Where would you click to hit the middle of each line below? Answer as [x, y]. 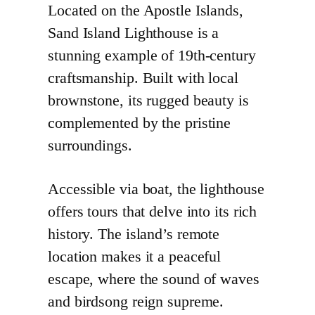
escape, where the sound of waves [154, 279]
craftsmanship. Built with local [143, 78]
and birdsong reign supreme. [136, 302]
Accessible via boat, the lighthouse [156, 189]
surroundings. [90, 146]
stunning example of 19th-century [152, 56]
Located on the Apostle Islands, [146, 11]
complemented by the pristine [140, 123]
